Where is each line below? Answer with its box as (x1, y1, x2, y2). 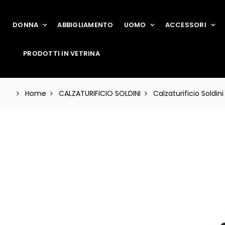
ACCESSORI (165, 20, 206, 30)
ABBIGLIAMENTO (57, 20, 114, 30)
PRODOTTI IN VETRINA (23, 48, 100, 58)
